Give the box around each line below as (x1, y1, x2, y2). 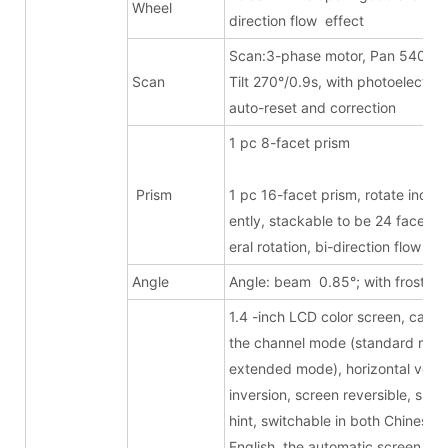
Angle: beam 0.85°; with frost (229, 272, 429, 290)
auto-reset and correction (229, 98, 396, 116)
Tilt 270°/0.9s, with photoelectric (229, 72, 443, 90)
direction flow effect (229, 11, 364, 29)
